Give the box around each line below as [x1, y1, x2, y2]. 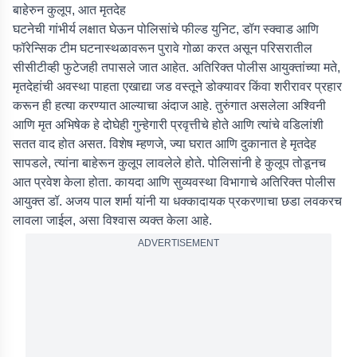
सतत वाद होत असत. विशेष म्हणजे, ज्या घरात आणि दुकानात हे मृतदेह [13, 137, 316, 151]
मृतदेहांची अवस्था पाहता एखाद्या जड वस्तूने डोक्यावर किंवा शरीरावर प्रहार [13, 80, 342, 93]
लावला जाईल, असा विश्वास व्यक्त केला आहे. [13, 214, 212, 227]
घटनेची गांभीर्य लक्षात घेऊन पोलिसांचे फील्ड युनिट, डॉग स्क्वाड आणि [13, 22, 319, 36]
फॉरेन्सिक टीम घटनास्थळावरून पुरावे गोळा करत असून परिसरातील [13, 41, 312, 55]
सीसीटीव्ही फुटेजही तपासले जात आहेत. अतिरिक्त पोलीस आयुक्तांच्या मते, [13, 61, 340, 74]
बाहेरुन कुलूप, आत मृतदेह [13, 3, 126, 17]
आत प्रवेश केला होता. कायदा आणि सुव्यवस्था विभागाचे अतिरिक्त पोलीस [13, 175, 335, 189]
